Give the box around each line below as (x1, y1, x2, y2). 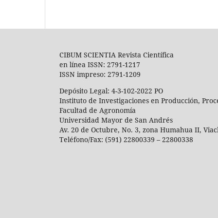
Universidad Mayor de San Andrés (59, 115, 173, 125)
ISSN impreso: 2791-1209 (59, 69, 141, 79)
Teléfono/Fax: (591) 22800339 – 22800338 (59, 134, 193, 144)
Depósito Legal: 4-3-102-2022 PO (59, 86, 163, 95)
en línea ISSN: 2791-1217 (59, 59, 140, 69)
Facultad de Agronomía (59, 105, 136, 115)
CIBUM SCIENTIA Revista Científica (59, 50, 174, 59)
